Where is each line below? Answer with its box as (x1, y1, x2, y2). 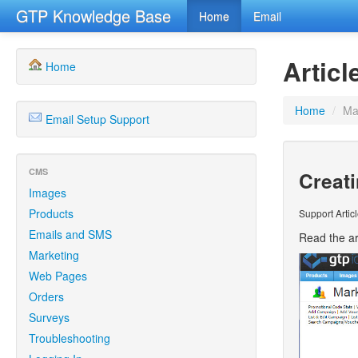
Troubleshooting (29, 330, 110, 346)
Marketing (29, 247, 79, 263)
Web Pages (29, 268, 87, 284)
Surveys (29, 309, 70, 325)
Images (29, 185, 66, 201)
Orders (29, 288, 64, 304)
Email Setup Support (42, 111, 149, 127)
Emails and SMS (29, 226, 112, 242)
